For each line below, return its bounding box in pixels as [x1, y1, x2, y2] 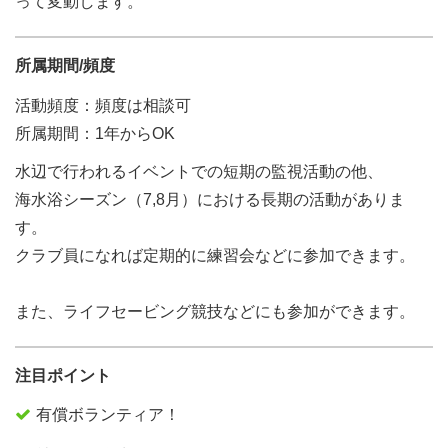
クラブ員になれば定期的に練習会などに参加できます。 [15, 247, 415, 264]
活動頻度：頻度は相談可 [15, 97, 191, 114]
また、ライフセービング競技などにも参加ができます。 [15, 303, 415, 320]
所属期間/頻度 [15, 57, 115, 74]
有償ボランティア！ [36, 406, 180, 423]
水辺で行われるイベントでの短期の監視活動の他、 [15, 163, 383, 180]
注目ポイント [15, 367, 111, 384]
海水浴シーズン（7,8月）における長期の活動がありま [15, 191, 405, 208]
